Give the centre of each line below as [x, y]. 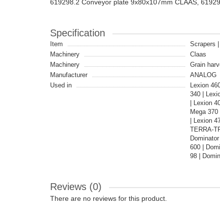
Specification [78, 33]
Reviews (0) [76, 187]
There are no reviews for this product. [109, 198]
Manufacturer [69, 75]
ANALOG [203, 75]
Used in [61, 85]
